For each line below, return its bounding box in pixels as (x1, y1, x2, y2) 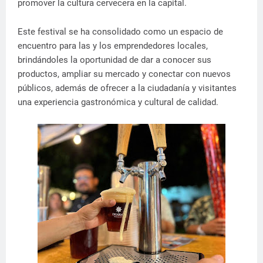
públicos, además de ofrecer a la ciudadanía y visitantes (18, 83, 237, 93)
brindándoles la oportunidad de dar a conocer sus (18, 55, 211, 65)
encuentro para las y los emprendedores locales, (18, 41, 208, 51)
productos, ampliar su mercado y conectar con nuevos (18, 69, 231, 79)
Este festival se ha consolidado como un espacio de (18, 26, 223, 37)
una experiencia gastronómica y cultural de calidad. (18, 97, 218, 107)
